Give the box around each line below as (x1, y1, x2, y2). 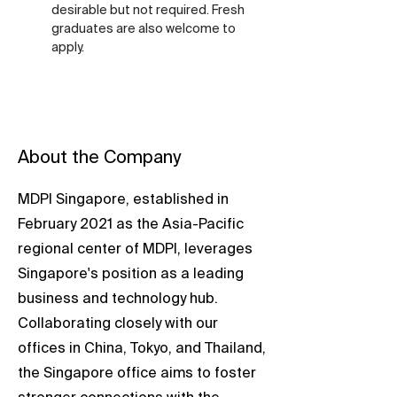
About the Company (18, 150, 181, 167)
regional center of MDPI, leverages (18, 243, 253, 257)
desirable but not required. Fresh (51, 4, 247, 17)
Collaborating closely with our (18, 317, 218, 331)
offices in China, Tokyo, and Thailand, (18, 342, 266, 356)
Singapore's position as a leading (18, 268, 244, 282)
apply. (51, 42, 84, 54)
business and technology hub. (18, 292, 218, 307)
